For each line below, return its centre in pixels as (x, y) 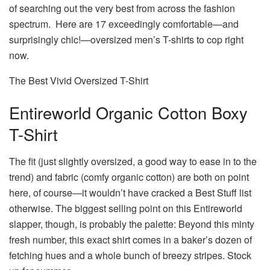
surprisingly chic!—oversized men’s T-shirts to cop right (126, 39)
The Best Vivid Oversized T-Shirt (79, 80)
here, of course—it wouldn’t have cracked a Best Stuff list (130, 192)
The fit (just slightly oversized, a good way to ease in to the (133, 161)
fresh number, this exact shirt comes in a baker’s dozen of (130, 239)
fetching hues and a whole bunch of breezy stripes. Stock (130, 255)
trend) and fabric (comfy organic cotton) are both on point (129, 177)
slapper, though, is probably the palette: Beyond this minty (132, 224)
